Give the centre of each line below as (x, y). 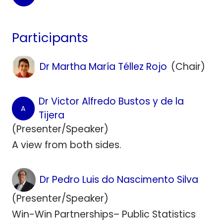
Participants (50, 37)
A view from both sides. (67, 145)
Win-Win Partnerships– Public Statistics (104, 214)
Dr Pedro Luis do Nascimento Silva (119, 179)
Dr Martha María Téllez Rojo (103, 66)
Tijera (52, 115)
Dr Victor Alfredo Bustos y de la (111, 101)
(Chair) (188, 66)
